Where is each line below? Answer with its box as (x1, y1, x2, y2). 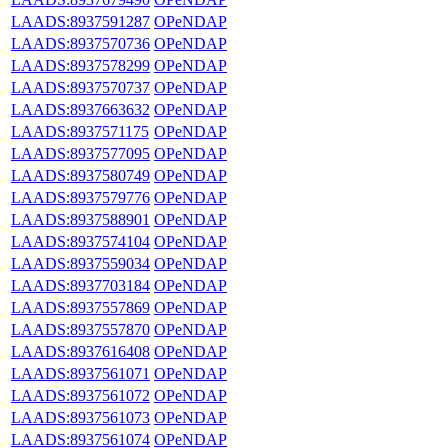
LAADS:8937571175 (11, 122, 149, 140)
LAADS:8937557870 (11, 320, 150, 338)
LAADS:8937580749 (11, 166, 150, 184)
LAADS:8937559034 (11, 254, 150, 272)
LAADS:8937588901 (11, 210, 150, 228)
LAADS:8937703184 (11, 276, 150, 294)
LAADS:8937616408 (11, 342, 150, 360)
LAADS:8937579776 (11, 188, 150, 206)
